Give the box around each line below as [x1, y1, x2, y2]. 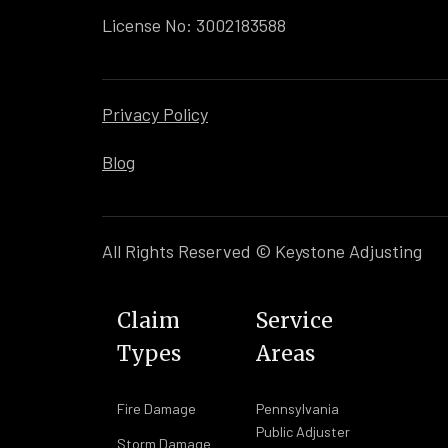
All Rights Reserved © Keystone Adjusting [102, 240, 422, 263]
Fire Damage [117, 400, 196, 418]
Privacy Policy [102, 103, 208, 126]
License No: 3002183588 [102, 14, 286, 37]
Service [255, 307, 333, 335]
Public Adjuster [255, 423, 350, 441]
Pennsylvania [255, 400, 339, 418]
